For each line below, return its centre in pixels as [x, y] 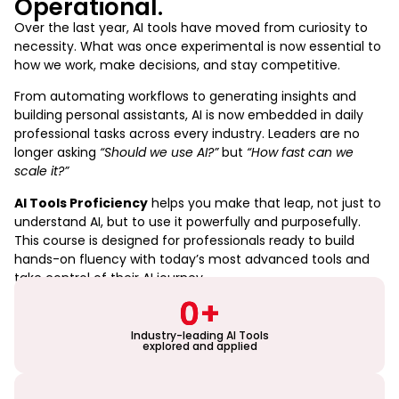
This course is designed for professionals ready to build [184, 240]
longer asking [57, 153]
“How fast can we [300, 153]
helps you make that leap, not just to [265, 203]
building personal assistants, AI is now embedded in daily [189, 115]
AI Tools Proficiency [81, 203]
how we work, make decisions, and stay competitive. [177, 65]
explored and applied [199, 346]
